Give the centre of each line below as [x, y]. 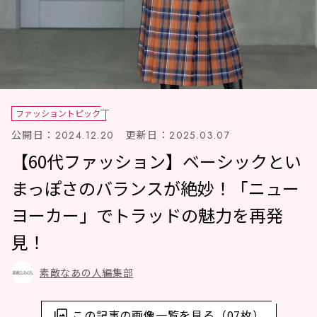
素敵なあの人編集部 [87, 272]
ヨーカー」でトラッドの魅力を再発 [147, 214]
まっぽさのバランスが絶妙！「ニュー [155, 188]
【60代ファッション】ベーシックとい [156, 161]
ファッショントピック [58, 113]
